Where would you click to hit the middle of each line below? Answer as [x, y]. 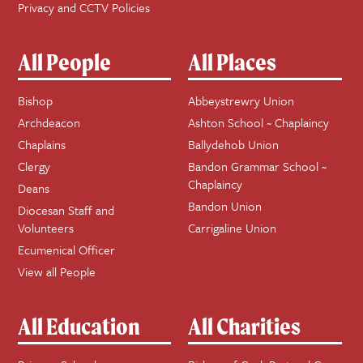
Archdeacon [49, 122]
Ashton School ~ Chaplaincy [259, 122]
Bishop [35, 100]
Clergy [34, 166]
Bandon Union [225, 205]
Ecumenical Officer [66, 249]
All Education [79, 326]
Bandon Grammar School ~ [258, 166]
